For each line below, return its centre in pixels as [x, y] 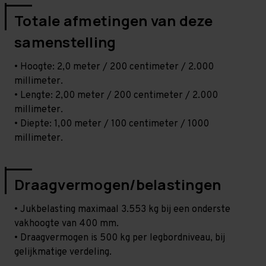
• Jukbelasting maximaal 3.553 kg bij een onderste [122, 209]
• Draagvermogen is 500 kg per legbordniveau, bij [120, 238]
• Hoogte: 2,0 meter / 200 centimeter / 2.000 [114, 67]
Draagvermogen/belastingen [118, 184]
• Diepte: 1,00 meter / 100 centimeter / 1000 [112, 124]
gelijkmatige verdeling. [63, 252]
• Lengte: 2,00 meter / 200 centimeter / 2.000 [116, 95]
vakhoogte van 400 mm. [66, 224]
